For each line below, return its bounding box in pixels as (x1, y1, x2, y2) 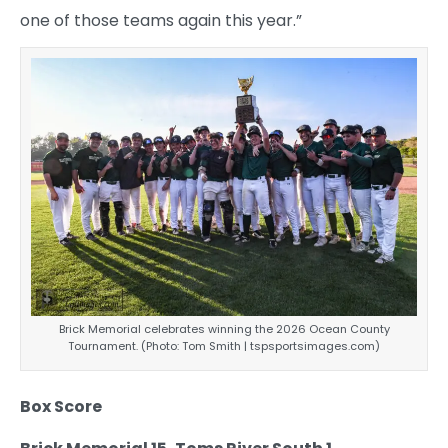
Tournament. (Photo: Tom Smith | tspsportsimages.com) (68, 337, 380, 354)
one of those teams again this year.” (20, 9, 302, 33)
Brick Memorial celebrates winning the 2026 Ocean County (58, 320, 390, 337)
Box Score (20, 394, 102, 418)
